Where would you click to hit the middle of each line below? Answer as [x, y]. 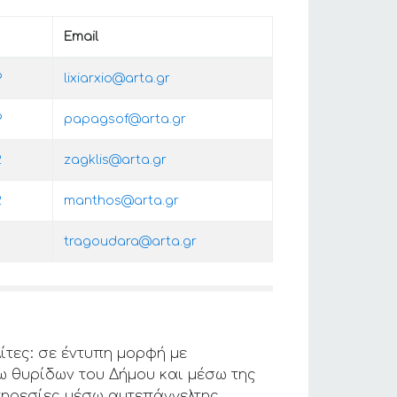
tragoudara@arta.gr [130, 241]
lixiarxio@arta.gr [117, 78]
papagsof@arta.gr [125, 119]
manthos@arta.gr [121, 201]
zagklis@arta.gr [115, 160]
